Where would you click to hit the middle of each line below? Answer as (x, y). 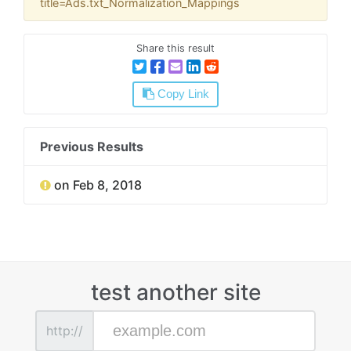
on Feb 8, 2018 (98, 185)
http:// (65, 331)
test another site (175, 292)
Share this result (175, 49)
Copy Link (181, 94)
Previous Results (92, 146)
